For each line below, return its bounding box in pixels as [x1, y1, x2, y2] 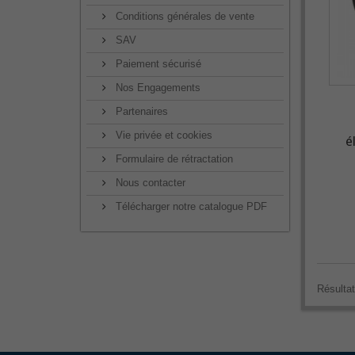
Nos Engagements [113, 82, 200, 94]
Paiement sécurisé [113, 58, 201, 70]
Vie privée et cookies [113, 129, 212, 141]
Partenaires [113, 105, 168, 117]
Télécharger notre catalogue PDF [113, 200, 267, 212]
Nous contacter [113, 177, 185, 189]
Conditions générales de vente [113, 10, 254, 22]
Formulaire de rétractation [113, 153, 233, 165]
